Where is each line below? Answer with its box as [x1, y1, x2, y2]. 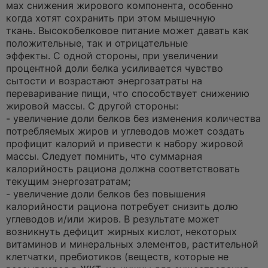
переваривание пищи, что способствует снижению [6, 87, 249, 99]
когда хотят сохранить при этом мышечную [6, 12, 215, 24]
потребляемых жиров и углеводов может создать [6, 125, 245, 137]
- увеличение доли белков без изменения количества [6, 112, 261, 124]
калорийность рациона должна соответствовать [6, 163, 240, 175]
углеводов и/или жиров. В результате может [6, 213, 220, 225]
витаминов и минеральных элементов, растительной [6, 238, 258, 250]
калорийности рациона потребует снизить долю [6, 200, 238, 212]
